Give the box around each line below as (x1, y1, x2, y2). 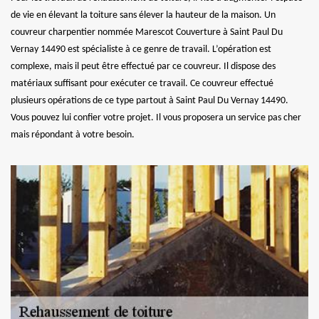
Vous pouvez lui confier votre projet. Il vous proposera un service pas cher (11, 112, 301, 123)
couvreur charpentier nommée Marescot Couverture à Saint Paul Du (11, 26, 283, 38)
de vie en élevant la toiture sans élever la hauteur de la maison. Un (11, 9, 276, 21)
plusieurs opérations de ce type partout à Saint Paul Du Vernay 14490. (11, 95, 288, 106)
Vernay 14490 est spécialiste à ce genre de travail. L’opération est (11, 43, 271, 55)
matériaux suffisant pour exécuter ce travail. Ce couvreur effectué (11, 78, 273, 89)
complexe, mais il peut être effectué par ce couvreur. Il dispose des (11, 61, 276, 72)
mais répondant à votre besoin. (11, 129, 135, 140)
